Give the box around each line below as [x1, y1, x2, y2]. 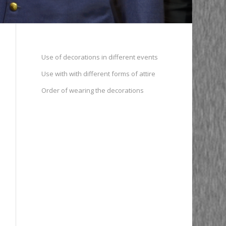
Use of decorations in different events [41, 52, 158, 62]
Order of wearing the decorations [41, 86, 144, 95]
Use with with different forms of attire [41, 69, 156, 78]
